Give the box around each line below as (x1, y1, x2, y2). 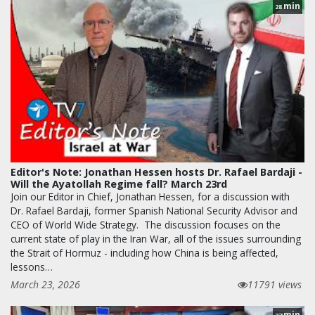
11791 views (247, 277, 302, 291)
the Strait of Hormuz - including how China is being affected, (11, 245, 278, 259)
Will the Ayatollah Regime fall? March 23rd (11, 176, 227, 191)
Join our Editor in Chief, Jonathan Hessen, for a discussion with (11, 189, 290, 203)
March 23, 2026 (11, 277, 80, 291)
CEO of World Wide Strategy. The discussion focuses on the (11, 217, 281, 231)
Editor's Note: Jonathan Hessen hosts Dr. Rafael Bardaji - (11, 165, 302, 179)
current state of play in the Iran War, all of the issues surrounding (11, 231, 301, 245)
